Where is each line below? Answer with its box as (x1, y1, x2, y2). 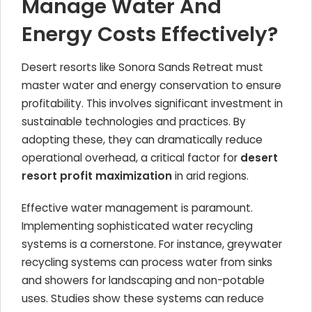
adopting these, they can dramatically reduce (22, 132, 263, 147)
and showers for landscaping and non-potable (22, 273, 265, 288)
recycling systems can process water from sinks (22, 255, 272, 270)
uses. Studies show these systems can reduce (22, 291, 264, 306)
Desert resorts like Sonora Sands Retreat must (22, 60, 263, 75)
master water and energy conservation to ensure (22, 78, 281, 93)
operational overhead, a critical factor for (22, 150, 240, 165)
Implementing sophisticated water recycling (22, 219, 253, 233)
